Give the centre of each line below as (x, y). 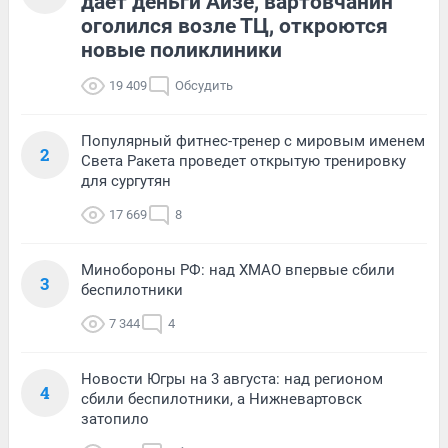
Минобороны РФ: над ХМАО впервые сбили (238, 269)
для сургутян (126, 180)
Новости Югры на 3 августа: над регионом (232, 378)
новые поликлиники (181, 49)
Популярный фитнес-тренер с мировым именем (253, 140)
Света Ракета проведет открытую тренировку (243, 160)
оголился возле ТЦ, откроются (234, 25)
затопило (115, 418)
